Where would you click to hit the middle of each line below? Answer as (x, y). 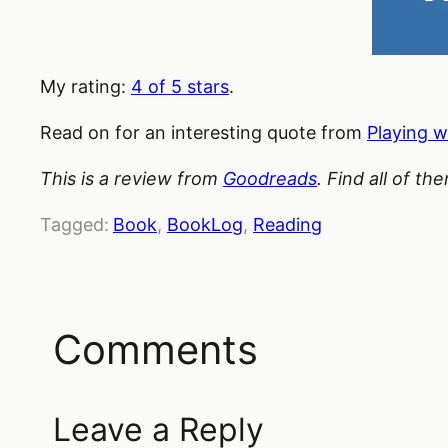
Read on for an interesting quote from (203, 132)
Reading (287, 224)
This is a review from (131, 178)
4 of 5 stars (180, 86)
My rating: (85, 86)
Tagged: (74, 224)
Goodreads (270, 178)
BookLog (205, 224)
